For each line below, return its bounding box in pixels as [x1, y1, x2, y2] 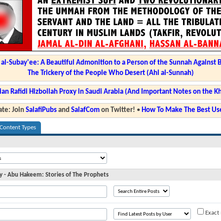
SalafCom [71, 107, 100, 114]
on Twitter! [99, 107, 135, 114]
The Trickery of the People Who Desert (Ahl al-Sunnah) [27, 70, 194, 77]
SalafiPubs [25, 107, 57, 114]
